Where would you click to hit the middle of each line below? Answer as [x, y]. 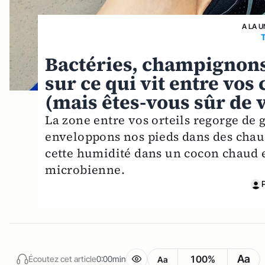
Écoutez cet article [62, 258]
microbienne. [85, 170]
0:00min [111, 258]
